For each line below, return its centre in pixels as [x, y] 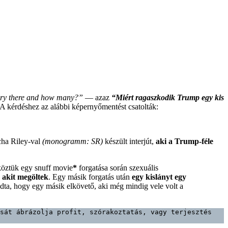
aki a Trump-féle [184, 141]
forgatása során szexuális [118, 167]
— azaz [97, 97]
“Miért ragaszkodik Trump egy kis [168, 97]
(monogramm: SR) [73, 141]
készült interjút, [129, 141]
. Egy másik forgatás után [90, 177]
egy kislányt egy [159, 177]
